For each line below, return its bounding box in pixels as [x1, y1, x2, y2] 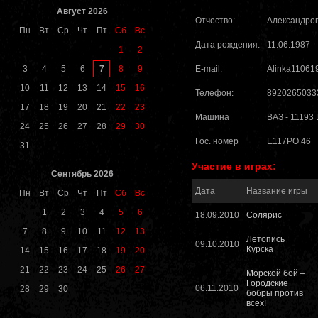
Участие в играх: [192, 160, 276, 172]
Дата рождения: [195, 40, 260, 50]
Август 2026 [57, 6, 108, 17]
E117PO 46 [267, 136, 311, 147]
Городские [246, 278, 288, 289]
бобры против [246, 288, 303, 299]
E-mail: [195, 64, 222, 75]
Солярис [246, 210, 282, 221]
